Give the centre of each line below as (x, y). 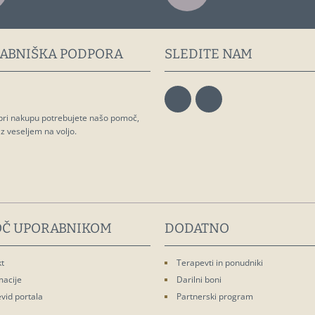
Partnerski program (215, 296)
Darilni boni (199, 279)
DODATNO (197, 228)
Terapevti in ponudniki (220, 263)
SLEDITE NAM (208, 54)
